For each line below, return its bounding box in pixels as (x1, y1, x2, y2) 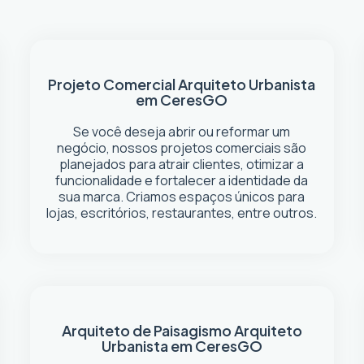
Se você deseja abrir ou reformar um (73, 123, 291, 141)
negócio (57, 139, 107, 157)
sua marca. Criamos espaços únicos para (58, 188, 305, 206)
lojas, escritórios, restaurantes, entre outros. (46, 204, 318, 222)
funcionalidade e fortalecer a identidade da (55, 171, 309, 189)
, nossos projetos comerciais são (106, 139, 307, 157)
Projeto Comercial (48, 75, 179, 93)
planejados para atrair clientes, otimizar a (59, 155, 305, 173)
